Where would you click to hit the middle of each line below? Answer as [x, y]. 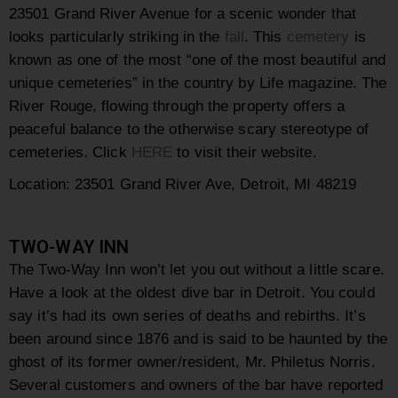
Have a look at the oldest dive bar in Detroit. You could [192, 293]
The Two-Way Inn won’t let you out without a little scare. [197, 270]
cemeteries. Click [70, 152]
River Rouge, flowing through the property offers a [177, 106]
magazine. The [335, 83]
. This [265, 37]
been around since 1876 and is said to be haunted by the [199, 339]
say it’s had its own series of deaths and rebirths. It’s [187, 316]
